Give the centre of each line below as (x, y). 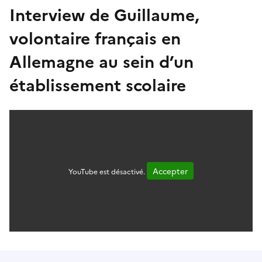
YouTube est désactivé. (108, 171)
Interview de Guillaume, (104, 13)
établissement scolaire (98, 84)
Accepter (170, 170)
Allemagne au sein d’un (101, 60)
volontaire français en (95, 37)
